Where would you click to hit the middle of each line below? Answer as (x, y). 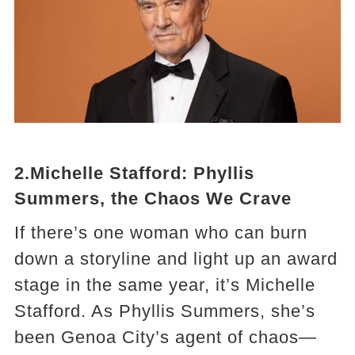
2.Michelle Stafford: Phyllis (134, 173)
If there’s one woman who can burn (160, 232)
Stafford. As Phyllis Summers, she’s (164, 311)
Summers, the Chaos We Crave (153, 198)
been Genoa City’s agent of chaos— (165, 337)
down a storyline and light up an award (176, 258)
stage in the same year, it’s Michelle (164, 284)
